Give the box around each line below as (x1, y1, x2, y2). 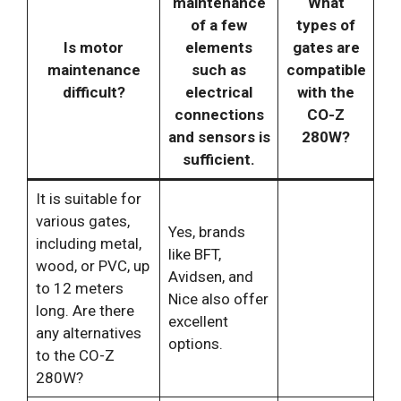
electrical (185, 82, 252, 101)
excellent (167, 311, 228, 330)
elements (185, 38, 252, 56)
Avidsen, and (167, 267, 253, 286)
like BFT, (167, 244, 221, 263)
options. (167, 334, 223, 353)
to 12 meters (35, 278, 124, 297)
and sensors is (167, 127, 270, 146)
